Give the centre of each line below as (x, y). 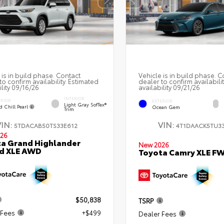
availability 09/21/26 (169, 87)
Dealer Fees (157, 214)
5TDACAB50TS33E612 (45, 125)
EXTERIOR (162, 100)
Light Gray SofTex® (85, 104)
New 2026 (153, 145)
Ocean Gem (166, 107)
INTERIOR (74, 98)
